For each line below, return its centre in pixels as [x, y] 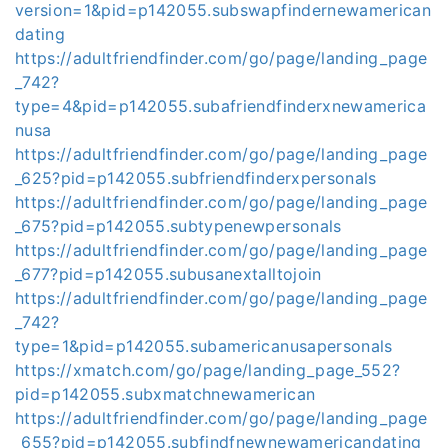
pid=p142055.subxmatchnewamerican [165, 394]
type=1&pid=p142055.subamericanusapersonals [204, 346]
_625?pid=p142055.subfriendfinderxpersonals [196, 178]
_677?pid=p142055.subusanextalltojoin [168, 274]
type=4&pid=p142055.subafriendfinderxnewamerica [221, 106]
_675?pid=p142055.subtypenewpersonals [178, 226]
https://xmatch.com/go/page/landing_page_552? [208, 370]
